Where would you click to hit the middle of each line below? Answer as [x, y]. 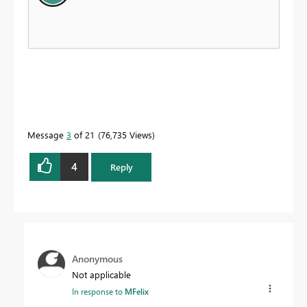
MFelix [137, 291]
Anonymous [97, 258]
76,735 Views [126, 134]
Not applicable [101, 274]
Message [47, 134]
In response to [98, 291]
